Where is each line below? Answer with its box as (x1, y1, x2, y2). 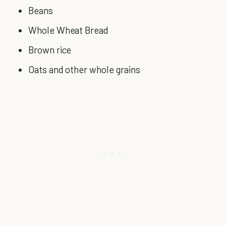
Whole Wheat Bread (28, 24, 109, 36)
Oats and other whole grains (28, 64, 140, 75)
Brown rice (28, 44, 72, 55)
